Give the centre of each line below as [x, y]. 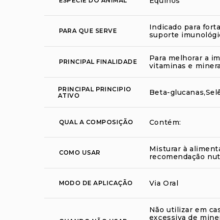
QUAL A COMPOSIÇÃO [96, 122]
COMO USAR [80, 153]
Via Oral [164, 183]
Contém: [165, 122]
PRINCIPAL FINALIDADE [98, 62]
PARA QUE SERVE [88, 31]
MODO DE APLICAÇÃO [96, 183]
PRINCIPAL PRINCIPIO [95, 89]
